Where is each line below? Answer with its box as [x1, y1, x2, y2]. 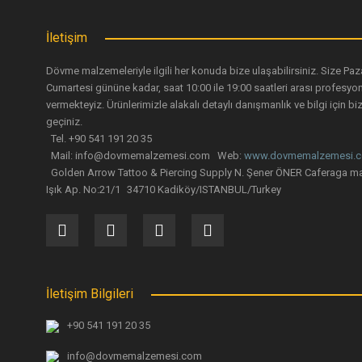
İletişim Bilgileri [46, 286, 133, 301]
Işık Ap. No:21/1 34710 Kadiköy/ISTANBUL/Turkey [46, 183, 281, 196]
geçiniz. [46, 116, 87, 128]
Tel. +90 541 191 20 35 [46, 133, 152, 145]
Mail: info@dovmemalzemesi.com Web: [46, 149, 244, 162]
